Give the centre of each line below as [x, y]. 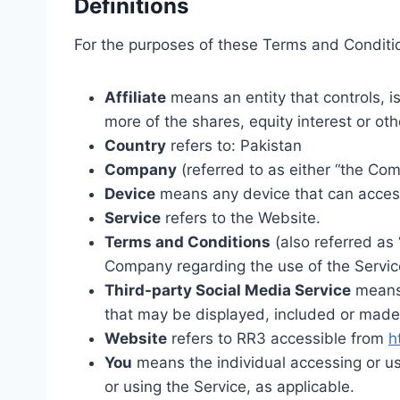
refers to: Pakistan [234, 146]
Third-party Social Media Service [228, 291]
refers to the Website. [241, 218]
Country [135, 146]
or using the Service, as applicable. [229, 387]
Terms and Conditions [187, 242]
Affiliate [135, 98]
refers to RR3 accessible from [278, 339]
